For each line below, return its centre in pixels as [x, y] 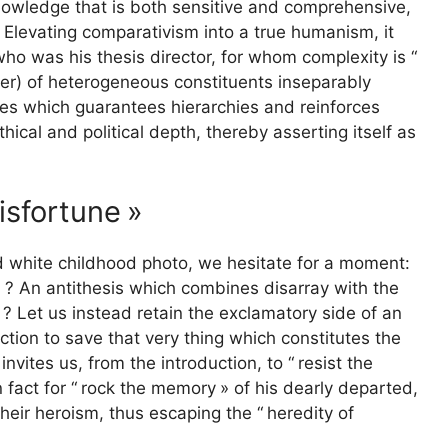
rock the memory [148, 388]
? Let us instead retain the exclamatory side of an [202, 313]
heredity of [310, 413]
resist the [335, 363]
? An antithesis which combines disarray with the [202, 288]
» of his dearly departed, [319, 388]
